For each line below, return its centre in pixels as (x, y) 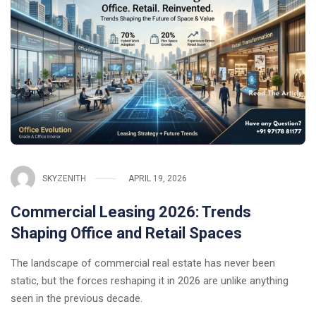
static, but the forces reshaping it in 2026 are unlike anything (150, 281)
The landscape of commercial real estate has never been (143, 263)
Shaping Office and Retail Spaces (126, 233)
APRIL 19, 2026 (158, 178)
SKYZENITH (64, 178)
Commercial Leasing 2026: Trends (131, 212)
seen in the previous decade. (77, 299)
